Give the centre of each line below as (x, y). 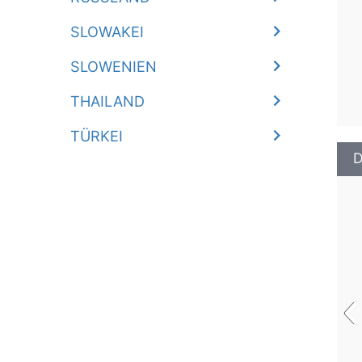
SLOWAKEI (107, 32)
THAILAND (108, 101)
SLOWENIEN (114, 66)
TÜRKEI (97, 136)
